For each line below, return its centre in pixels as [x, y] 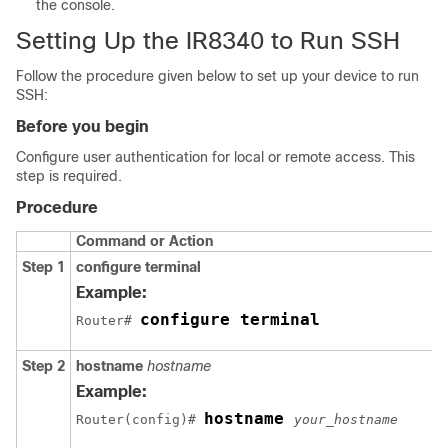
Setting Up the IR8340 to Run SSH [208, 40]
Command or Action [144, 241]
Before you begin [82, 126]
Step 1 [43, 267]
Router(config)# [140, 419]
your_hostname [346, 419]
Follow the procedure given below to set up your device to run [217, 76]
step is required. [69, 176]
